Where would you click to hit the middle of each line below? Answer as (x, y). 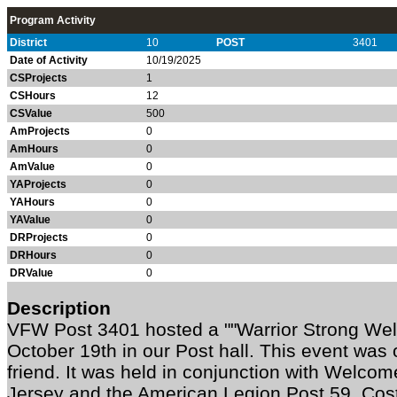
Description (59, 308)
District (28, 43)
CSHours (33, 96)
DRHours (33, 255)
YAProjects (38, 184)
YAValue (30, 220)
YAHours (32, 202)
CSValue (31, 113)
